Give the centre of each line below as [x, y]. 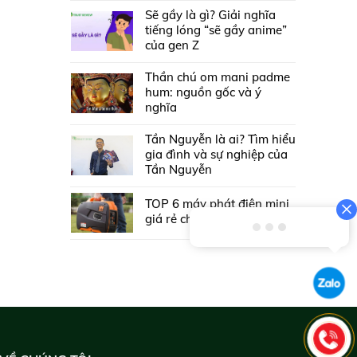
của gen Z [172, 45]
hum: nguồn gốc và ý [203, 92]
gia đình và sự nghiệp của [216, 155]
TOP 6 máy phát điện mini [217, 204]
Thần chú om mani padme [217, 77]
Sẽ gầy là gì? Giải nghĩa [210, 15]
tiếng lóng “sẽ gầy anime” [216, 30]
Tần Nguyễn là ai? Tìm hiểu [220, 139]
